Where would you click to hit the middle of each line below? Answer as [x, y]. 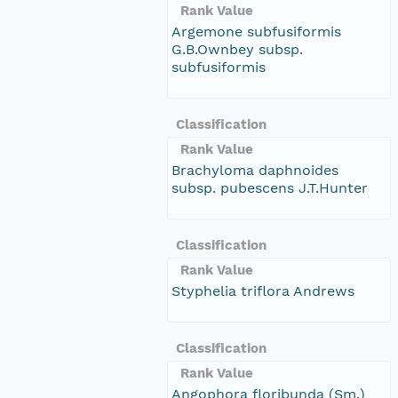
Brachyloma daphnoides [255, 170]
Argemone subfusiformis [256, 31]
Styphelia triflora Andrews [263, 291]
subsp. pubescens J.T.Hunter [270, 187]
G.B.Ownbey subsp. [237, 49]
